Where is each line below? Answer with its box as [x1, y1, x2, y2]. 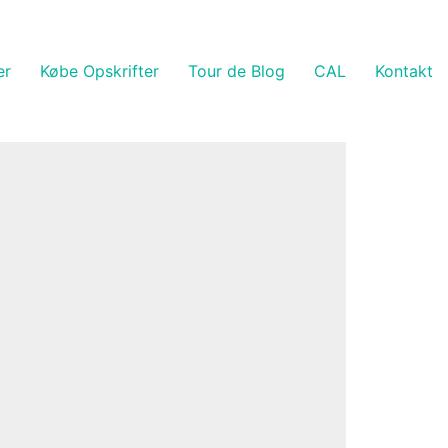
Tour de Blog [188, 60, 285, 81]
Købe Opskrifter [40, 60, 159, 81]
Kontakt [375, 60, 433, 81]
